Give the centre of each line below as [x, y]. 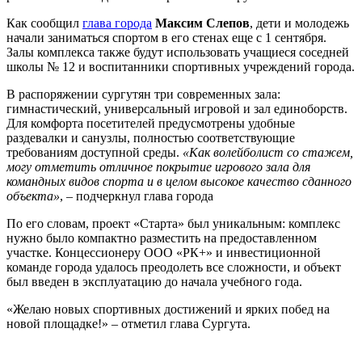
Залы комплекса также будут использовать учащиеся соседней [178, 53]
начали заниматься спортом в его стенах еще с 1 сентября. [166, 38]
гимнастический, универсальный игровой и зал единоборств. [177, 109]
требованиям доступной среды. [95, 153]
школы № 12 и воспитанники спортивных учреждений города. [181, 67]
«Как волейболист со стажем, [268, 153]
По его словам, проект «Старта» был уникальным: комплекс [173, 224]
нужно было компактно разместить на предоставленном [162, 238]
